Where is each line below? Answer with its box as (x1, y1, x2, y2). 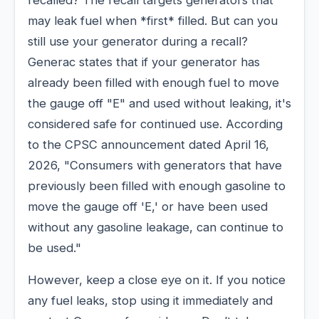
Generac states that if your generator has (28, 55, 260, 70)
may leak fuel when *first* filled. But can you (28, 14, 278, 28)
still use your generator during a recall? (28, 34, 248, 49)
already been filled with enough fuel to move (28, 75, 279, 90)
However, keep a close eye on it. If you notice (28, 273, 286, 288)
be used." (28, 241, 81, 256)
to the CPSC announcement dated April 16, (28, 137, 269, 152)
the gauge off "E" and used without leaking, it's (28, 96, 291, 111)
